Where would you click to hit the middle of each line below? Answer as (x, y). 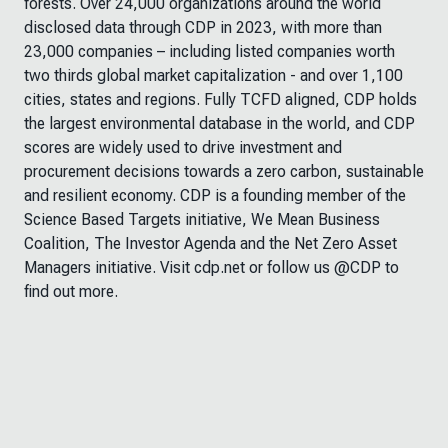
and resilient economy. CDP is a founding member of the (215, 195)
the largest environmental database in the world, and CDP (219, 123)
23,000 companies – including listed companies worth (209, 51)
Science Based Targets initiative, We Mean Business (202, 219)
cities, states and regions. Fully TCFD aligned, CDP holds (220, 99)
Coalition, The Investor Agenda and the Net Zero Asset (210, 243)
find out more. (71, 291)
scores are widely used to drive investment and (183, 147)
